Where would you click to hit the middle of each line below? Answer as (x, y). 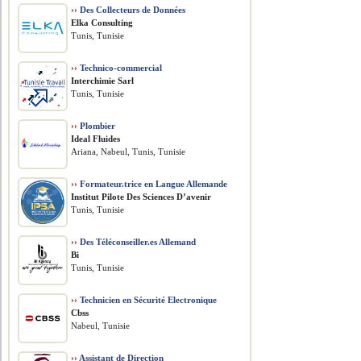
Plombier (97, 126)
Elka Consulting (102, 23)
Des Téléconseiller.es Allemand (137, 242)
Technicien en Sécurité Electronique (147, 300)
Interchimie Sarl (103, 81)
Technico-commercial (120, 68)
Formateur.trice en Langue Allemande (153, 184)
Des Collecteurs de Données (132, 10)
